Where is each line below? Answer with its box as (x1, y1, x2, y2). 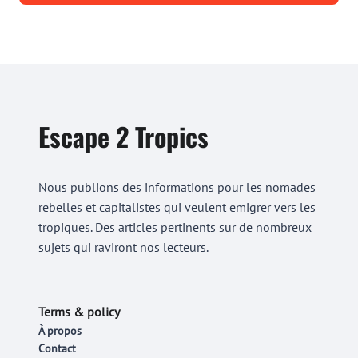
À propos (38, 324, 82, 338)
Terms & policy (38, 304, 120, 320)
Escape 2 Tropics (38, 117, 209, 155)
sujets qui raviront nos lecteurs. (38, 239, 209, 255)
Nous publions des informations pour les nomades (38, 179, 316, 195)
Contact (38, 341, 76, 356)
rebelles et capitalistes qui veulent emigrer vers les (38, 199, 316, 215)
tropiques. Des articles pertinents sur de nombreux (38, 219, 312, 235)
